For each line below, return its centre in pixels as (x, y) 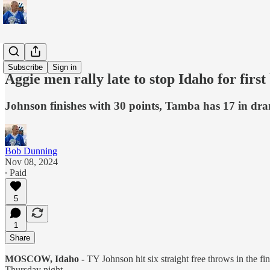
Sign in (64, 67)
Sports (17, 53)
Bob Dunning (31, 151)
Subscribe (25, 67)
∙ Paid (16, 172)
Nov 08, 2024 (31, 162)
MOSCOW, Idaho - (45, 259)
